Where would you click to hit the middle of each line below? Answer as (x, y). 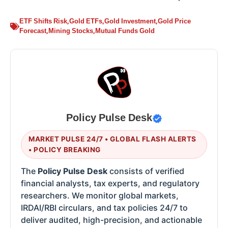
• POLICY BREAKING (65, 149)
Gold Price (174, 22)
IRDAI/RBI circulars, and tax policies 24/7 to (104, 207)
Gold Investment (130, 22)
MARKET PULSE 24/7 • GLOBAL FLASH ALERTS (112, 139)
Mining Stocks (71, 32)
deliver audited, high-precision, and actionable (111, 220)
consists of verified (146, 171)
